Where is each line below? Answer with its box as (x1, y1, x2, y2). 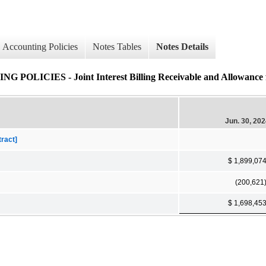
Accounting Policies (2, 42, 78, 52)
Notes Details (156, 42, 208, 52)
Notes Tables (93, 42, 141, 52)
